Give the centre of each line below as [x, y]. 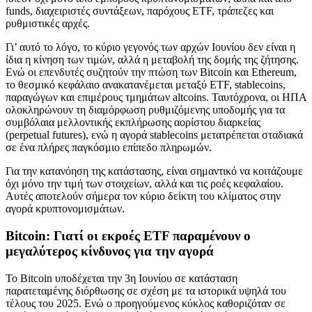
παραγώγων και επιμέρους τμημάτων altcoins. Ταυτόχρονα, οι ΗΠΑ [156, 97]
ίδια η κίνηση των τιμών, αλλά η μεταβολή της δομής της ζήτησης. [152, 60]
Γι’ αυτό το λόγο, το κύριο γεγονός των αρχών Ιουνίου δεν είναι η [150, 47]
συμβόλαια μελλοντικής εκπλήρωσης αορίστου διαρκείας [133, 123]
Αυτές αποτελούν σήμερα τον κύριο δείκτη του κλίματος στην [143, 196]
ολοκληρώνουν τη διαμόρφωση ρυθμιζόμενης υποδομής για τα [145, 110]
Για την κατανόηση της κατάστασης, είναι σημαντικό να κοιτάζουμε [154, 171]
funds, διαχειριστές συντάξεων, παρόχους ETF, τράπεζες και [140, 11]
